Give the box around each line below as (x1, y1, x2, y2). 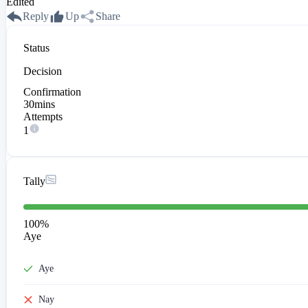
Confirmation (23, 86, 81, 98)
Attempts (23, 111, 63, 123)
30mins (23, 98, 55, 111)
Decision (23, 65, 62, 78)
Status (23, 42, 49, 54)
